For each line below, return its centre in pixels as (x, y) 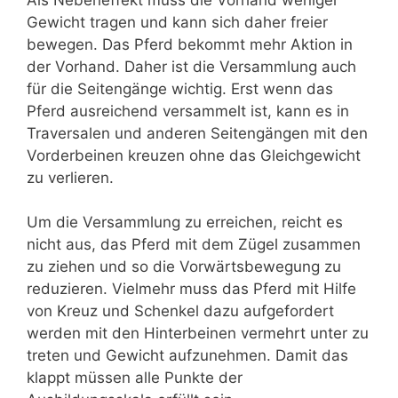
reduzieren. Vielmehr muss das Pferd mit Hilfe (191, 289)
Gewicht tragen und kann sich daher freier (177, 22)
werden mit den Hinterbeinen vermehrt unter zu (198, 334)
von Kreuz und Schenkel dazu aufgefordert (180, 311)
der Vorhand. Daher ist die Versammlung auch (191, 66)
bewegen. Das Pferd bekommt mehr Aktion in (190, 44)
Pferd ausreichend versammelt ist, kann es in (188, 111)
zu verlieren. (70, 177)
